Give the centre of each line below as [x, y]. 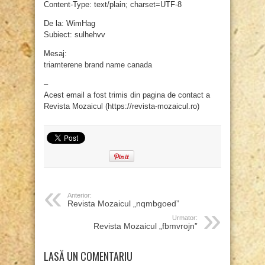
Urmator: [185, 218]
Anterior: [80, 195]
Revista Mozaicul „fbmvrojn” [146, 226]
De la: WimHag [70, 24]
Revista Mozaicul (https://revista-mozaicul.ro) [122, 106]
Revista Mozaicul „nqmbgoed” [123, 204]
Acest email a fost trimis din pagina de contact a [127, 95]
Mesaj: [55, 54]
